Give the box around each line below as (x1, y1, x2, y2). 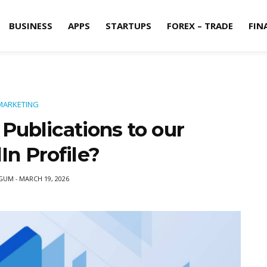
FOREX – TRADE (167, 20, 233, 32)
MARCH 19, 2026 (19, 174, 69, 183)
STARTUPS (105, 20, 151, 32)
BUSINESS (9, 20, 52, 32)
